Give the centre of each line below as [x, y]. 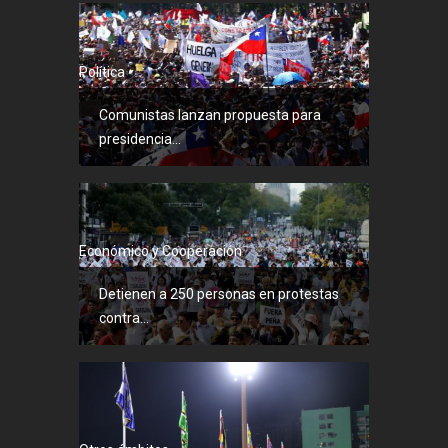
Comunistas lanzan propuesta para [210, 114]
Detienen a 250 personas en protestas [219, 294]
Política [102, 71]
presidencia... [140, 138]
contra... [124, 318]
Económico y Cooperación [160, 251]
